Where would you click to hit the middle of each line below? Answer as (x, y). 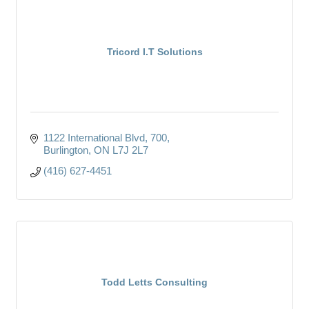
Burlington (66, 150)
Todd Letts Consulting (154, 282)
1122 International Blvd (94, 137)
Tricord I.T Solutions (154, 51)
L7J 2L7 (130, 150)
